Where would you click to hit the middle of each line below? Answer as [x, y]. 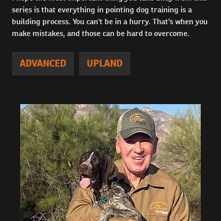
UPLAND [105, 63]
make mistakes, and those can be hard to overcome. [101, 33]
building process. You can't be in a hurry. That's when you [110, 21]
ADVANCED [43, 63]
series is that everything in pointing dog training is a [102, 9]
